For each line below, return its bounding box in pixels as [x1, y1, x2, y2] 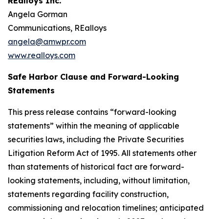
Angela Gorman [8, 9, 67, 19]
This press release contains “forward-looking [8, 107, 176, 117]
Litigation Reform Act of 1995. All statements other [8, 148, 197, 158]
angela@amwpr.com [8, 37, 86, 46]
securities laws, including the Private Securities [8, 134, 184, 144]
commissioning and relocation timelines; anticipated [8, 203, 204, 213]
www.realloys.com [8, 50, 75, 60]
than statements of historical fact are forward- [8, 162, 184, 172]
